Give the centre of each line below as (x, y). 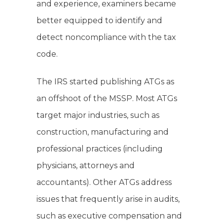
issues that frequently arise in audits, (108, 199)
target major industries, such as (98, 115)
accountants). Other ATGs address (104, 183)
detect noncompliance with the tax (106, 37)
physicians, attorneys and (86, 166)
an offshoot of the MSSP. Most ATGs (107, 99)
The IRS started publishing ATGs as (105, 82)
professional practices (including (100, 149)
